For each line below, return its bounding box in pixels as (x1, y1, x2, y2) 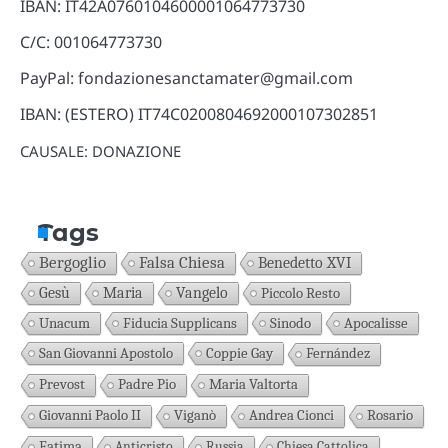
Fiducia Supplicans (123, 313, 237, 332)
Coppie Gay (206, 343, 273, 362)
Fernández (306, 344, 370, 362)
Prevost (39, 375, 85, 393)
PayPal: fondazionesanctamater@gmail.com (20, 66, 353, 89)
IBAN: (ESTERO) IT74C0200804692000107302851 (20, 102, 378, 125)
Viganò (174, 406, 216, 424)
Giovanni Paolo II (39, 406, 141, 424)
